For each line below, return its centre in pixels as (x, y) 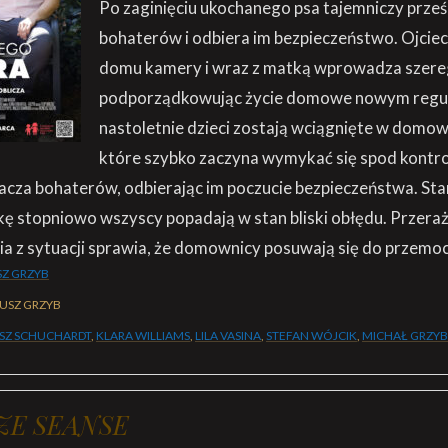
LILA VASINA (228, 335)
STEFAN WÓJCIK (311, 335)
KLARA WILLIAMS (143, 335)
